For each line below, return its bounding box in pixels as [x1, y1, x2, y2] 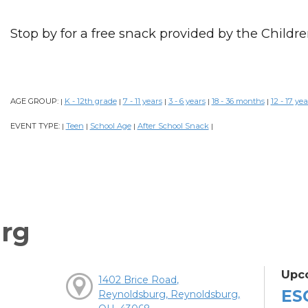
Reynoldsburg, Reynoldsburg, [98, 288, 241, 301]
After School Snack [137, 121, 209, 131]
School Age [89, 121, 131, 131]
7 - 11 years [122, 96, 162, 107]
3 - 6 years [168, 96, 206, 107]
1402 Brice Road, [98, 274, 179, 287]
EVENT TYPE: [10, 121, 62, 131]
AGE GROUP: [10, 96, 60, 107]
